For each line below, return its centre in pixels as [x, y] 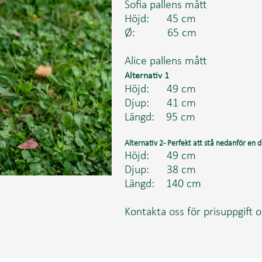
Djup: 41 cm [160, 104]
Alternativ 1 [147, 76]
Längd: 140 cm [163, 184]
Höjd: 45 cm [160, 19]
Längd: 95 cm [160, 118]
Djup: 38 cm [160, 170]
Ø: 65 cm [161, 33]
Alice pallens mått [166, 61]
